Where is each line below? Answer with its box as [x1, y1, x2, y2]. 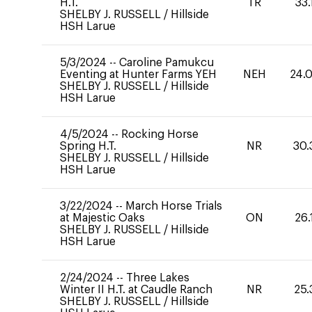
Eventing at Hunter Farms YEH [60, 69, 217, 80]
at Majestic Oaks [60, 212, 145, 224]
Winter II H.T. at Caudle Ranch [60, 284, 212, 295]
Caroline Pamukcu [119, 57, 214, 68]
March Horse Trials [125, 201, 222, 212]
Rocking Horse [121, 129, 198, 140]
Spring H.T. [60, 141, 116, 152]
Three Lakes [126, 272, 189, 283]
